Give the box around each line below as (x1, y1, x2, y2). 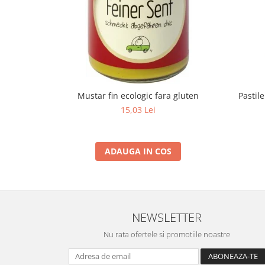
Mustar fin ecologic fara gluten (77, 90, 199, 101)
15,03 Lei (121, 104, 156, 115)
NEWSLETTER (132, 209, 202, 225)
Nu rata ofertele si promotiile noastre (104, 229, 230, 240)
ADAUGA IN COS (105, 146, 172, 157)
